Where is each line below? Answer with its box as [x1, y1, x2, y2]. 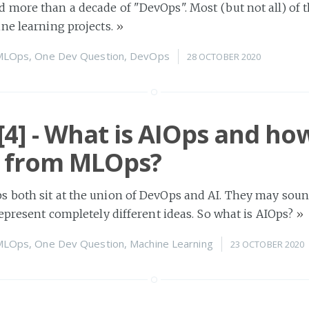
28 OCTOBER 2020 [186, 50, 261, 63]
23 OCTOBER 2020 [230, 237, 305, 250]
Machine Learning [130, 236, 213, 250]
